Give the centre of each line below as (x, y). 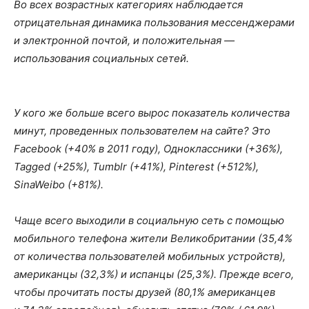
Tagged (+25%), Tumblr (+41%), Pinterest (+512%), (136, 166)
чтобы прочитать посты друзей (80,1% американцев (144, 292)
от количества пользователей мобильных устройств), (150, 256)
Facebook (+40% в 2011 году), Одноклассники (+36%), (148, 148)
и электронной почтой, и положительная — (124, 40)
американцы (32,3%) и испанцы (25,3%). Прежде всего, (154, 274)
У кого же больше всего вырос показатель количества (152, 112)
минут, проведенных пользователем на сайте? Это (142, 130)
